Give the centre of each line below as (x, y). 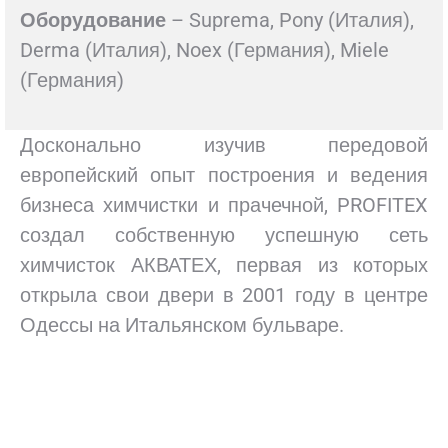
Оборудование (93, 20)
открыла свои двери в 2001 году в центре (224, 295)
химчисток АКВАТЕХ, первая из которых (224, 265)
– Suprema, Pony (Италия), (292, 20)
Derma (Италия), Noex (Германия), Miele (204, 50)
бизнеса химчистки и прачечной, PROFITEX (224, 205)
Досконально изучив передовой (224, 145)
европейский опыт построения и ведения (224, 175)
